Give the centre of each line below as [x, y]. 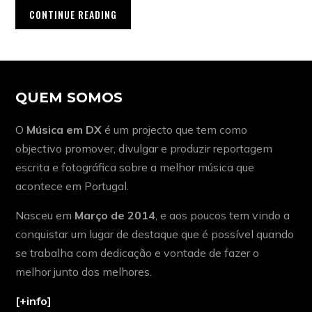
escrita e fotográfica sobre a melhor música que [135, 167]
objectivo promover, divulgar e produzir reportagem [144, 149]
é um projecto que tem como [175, 130]
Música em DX [64, 130]
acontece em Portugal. [72, 186]
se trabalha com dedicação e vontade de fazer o [138, 253]
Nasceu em [45, 216]
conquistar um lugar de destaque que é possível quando [155, 234]
